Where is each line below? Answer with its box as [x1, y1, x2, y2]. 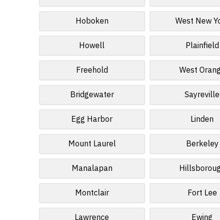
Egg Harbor [71, 113, 113, 125]
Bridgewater [70, 89, 114, 101]
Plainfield [185, 40, 219, 52]
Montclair [75, 187, 109, 199]
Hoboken [75, 15, 109, 27]
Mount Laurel [68, 138, 116, 150]
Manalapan [71, 163, 112, 174]
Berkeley [186, 138, 219, 150]
